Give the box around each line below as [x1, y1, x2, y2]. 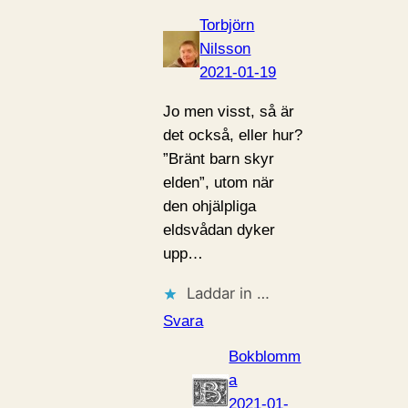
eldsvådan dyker [163, 220, 276, 239]
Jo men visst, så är [163, 102, 295, 120]
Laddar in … [187, 283, 270, 302]
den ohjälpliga [163, 197, 257, 215]
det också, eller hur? [163, 126, 303, 144]
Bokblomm [229, 348, 301, 366]
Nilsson [199, 40, 251, 58]
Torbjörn [199, 16, 255, 35]
